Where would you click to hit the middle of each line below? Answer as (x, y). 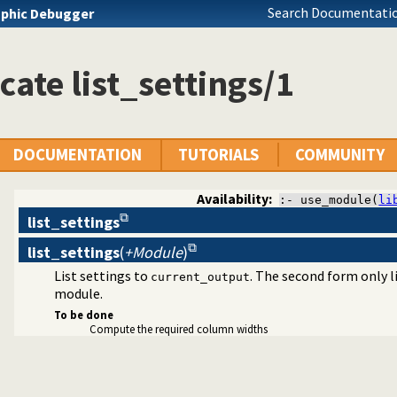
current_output (200, 276)
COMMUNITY (340, 155)
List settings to (102, 275)
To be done (84, 315)
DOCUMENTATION (78, 155)
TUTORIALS (218, 155)
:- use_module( (329, 200)
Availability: (235, 199)
